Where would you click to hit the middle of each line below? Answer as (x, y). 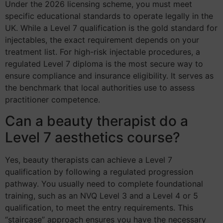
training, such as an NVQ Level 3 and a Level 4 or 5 (102, 195)
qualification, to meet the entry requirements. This (99, 207)
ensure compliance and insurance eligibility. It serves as (109, 76)
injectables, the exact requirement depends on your (102, 40)
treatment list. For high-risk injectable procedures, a (103, 52)
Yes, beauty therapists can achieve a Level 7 (89, 160)
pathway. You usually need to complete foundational (104, 183)
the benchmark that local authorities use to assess (100, 88)
